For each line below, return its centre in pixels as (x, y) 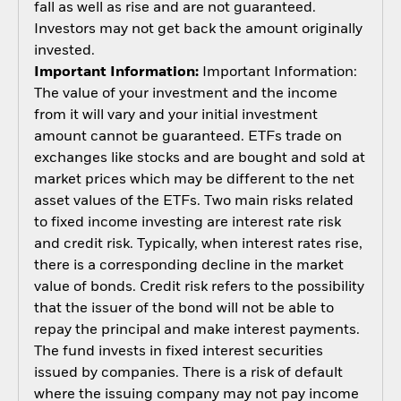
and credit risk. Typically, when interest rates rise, (198, 244)
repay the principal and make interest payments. (196, 330)
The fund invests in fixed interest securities (178, 351)
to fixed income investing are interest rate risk (187, 222)
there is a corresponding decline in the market (188, 265)
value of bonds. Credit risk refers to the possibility (199, 287)
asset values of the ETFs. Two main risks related (193, 201)
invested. (64, 51)
